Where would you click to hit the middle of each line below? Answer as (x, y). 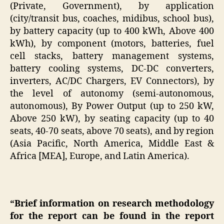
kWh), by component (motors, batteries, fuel (112, 43)
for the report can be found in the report (112, 216)
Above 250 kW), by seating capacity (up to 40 (112, 118)
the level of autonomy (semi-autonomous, (112, 93)
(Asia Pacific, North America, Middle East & (112, 143)
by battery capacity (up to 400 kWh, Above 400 (112, 31)
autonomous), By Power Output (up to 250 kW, (112, 106)
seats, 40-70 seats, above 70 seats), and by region (112, 131)
